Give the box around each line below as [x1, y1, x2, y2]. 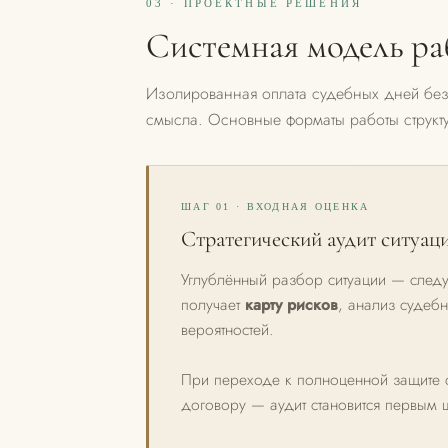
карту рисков [245, 293, 338, 316]
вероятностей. [181, 318, 273, 341]
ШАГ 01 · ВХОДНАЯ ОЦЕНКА [181, 201, 370, 212]
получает [181, 293, 245, 316]
